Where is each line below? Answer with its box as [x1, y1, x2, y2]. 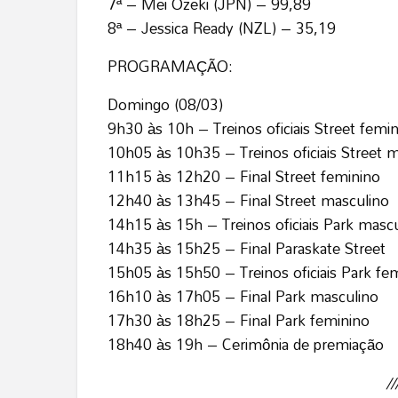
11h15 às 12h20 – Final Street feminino [107, 162, 380, 192]
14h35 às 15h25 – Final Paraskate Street [107, 234, 386, 264]
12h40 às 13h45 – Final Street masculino [107, 186, 389, 216]
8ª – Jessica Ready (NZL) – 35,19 [107, 13, 336, 44]
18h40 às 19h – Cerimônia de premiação [107, 330, 384, 360]
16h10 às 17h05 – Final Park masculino [107, 282, 378, 312]
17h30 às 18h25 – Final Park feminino [107, 306, 370, 336]
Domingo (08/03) [107, 90, 223, 120]
